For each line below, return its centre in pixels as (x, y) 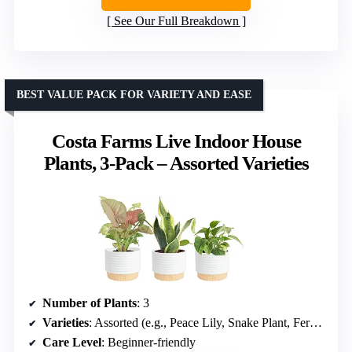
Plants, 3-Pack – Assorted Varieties (176, 163)
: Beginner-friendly (148, 342)
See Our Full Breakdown (176, 20)
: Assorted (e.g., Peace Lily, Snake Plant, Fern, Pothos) (199, 322)
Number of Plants (90, 302)
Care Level (72, 342)
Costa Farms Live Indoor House (176, 141)
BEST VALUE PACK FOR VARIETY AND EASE (134, 94)
